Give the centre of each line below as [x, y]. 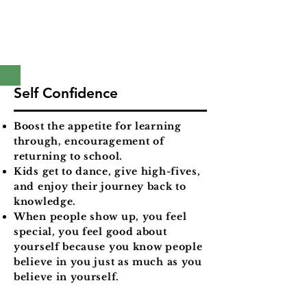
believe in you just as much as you [108, 262]
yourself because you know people [108, 247]
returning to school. [68, 156]
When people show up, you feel [100, 217]
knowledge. [45, 201]
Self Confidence [66, 93]
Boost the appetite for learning [98, 126]
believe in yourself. [66, 277]
